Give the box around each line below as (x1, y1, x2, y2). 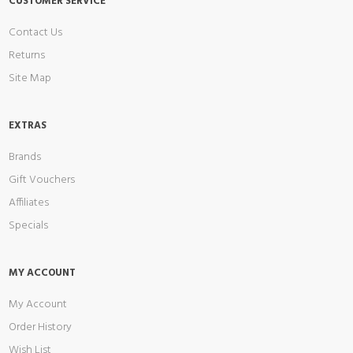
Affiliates (9, 194, 49, 212)
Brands (9, 148, 41, 166)
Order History (9, 318, 72, 336)
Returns (9, 46, 45, 65)
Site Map (9, 69, 51, 87)
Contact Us (9, 24, 62, 42)
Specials (9, 217, 48, 235)
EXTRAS (9, 117, 46, 134)
